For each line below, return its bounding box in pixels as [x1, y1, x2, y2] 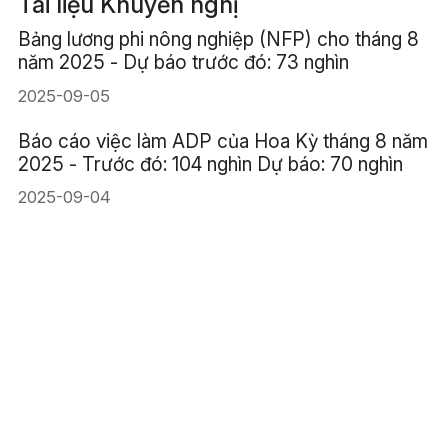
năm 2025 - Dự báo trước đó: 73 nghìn [17, 49, 349, 74]
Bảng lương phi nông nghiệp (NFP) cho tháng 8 [17, 26, 419, 51]
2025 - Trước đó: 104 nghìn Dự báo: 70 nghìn [17, 151, 403, 176]
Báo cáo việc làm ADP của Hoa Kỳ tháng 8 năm [17, 128, 428, 153]
